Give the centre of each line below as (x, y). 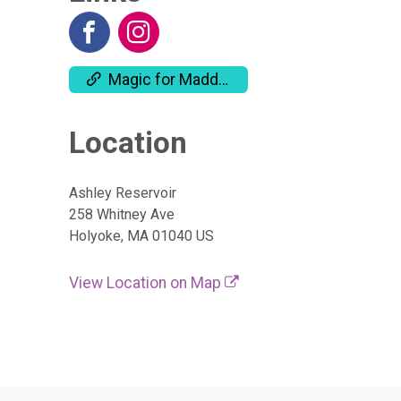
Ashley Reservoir (123, 193)
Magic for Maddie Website (163, 80)
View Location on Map (147, 283)
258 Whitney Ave (122, 215)
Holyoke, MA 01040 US (141, 236)
